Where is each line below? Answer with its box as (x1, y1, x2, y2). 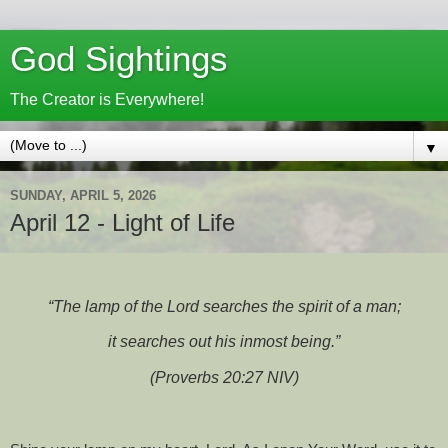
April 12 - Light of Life (10, 209, 235, 236)
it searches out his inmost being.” (108, 333, 340, 351)
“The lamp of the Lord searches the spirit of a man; (47, 297, 401, 315)
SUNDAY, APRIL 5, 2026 (10, 187, 156, 203)
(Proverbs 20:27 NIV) (149, 369, 299, 387)
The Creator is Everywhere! (10, 91, 204, 108)
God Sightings (10, 40, 228, 78)
